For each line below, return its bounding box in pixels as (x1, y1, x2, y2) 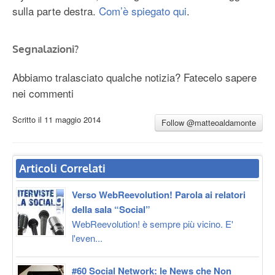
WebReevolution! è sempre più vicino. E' (72, 217, 233, 230)
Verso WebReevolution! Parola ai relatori (72, 187, 246, 201)
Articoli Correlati (19, 161, 106, 175)
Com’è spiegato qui (99, 3, 187, 19)
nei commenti (12, 85, 74, 101)
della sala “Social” (72, 202, 150, 216)
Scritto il (12, 113, 44, 125)
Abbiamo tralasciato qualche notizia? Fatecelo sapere (12, 69, 257, 85)
